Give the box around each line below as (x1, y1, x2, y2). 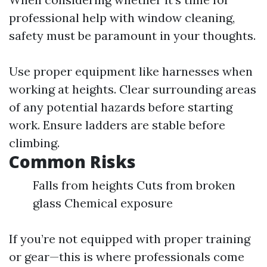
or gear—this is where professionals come (9, 249, 244, 264)
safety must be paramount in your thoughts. (9, 28, 256, 43)
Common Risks (9, 150, 136, 173)
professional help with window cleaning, (9, 10, 235, 25)
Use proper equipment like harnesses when (9, 64, 253, 79)
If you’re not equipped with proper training (9, 231, 250, 246)
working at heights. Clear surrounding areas (9, 82, 256, 97)
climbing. (9, 135, 60, 150)
